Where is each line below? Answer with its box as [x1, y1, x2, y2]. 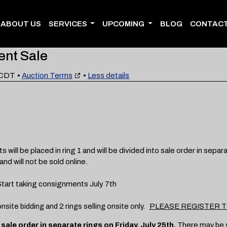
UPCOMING [102, 20, 146, 28]
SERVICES [48, 20, 89, 28]
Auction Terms [21, 71, 72, 80]
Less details [88, 71, 130, 80]
